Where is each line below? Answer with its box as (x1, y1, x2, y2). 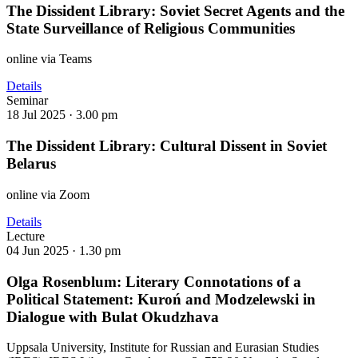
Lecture (6, 229, 45, 243)
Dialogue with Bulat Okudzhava (6, 308, 219, 325)
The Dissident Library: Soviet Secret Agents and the (6, 2, 344, 19)
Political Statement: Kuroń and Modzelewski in (6, 290, 316, 308)
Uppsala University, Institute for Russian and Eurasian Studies (6, 340, 319, 355)
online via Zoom (6, 187, 89, 201)
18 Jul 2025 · (6, 108, 76, 122)
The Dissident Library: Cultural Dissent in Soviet (6, 137, 327, 155)
